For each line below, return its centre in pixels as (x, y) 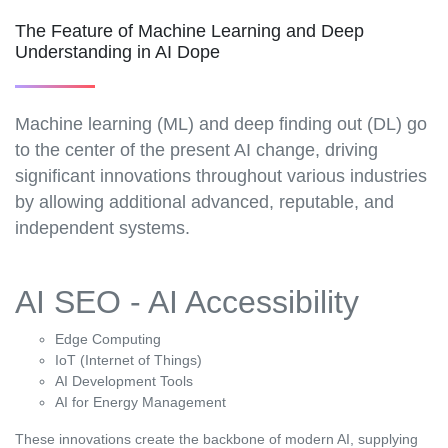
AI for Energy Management (140, 402)
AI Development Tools (124, 381)
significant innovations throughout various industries (221, 176)
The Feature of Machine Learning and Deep (189, 31)
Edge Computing (108, 339)
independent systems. (102, 228)
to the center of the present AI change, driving (196, 150)
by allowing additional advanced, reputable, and (204, 202)
